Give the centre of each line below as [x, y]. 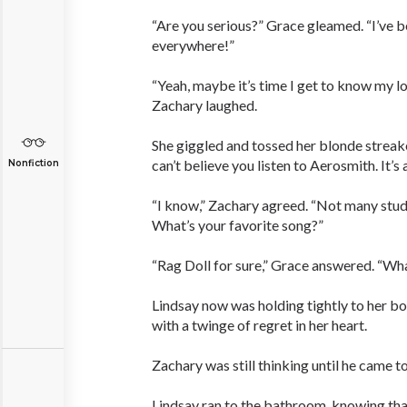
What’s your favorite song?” [238, 225]
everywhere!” [193, 45]
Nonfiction [33, 163]
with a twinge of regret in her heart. [259, 325]
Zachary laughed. [204, 105]
